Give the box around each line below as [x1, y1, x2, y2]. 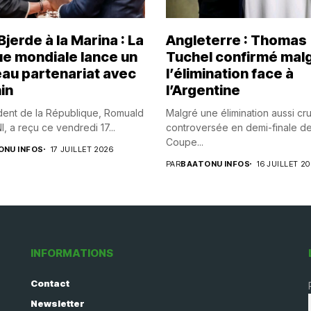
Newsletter [31, 297, 85, 309]
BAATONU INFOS [180, 158, 251, 169]
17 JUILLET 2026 [50, 144, 114, 154]
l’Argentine [166, 81, 240, 99]
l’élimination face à [166, 65, 294, 82]
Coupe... [166, 135, 203, 148]
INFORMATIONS [31, 246, 113, 260]
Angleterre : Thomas [166, 31, 307, 49]
